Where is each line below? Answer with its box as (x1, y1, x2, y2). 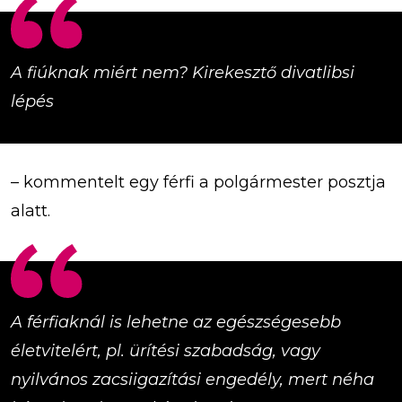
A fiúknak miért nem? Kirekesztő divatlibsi (11, 62, 354, 83)
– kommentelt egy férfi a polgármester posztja (11, 171, 386, 192)
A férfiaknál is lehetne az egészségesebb (11, 311, 341, 332)
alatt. (11, 200, 55, 221)
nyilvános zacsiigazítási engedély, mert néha (11, 369, 374, 389)
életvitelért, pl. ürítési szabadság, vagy (11, 340, 320, 361)
